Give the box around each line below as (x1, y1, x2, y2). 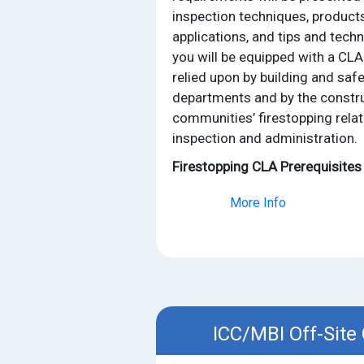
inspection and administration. (172, 129, 357, 146)
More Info (229, 194, 286, 210)
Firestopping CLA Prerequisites (172, 158, 362, 175)
